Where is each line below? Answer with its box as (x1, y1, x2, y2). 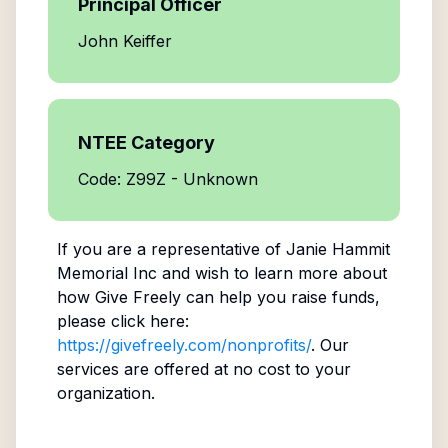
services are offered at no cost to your (56, 359, 351, 379)
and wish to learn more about (156, 263, 387, 283)
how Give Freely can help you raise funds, (56, 287, 380, 307)
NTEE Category (78, 132, 215, 153)
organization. (56, 383, 155, 403)
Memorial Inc (56, 263, 157, 283)
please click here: (56, 311, 189, 331)
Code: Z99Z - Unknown (78, 169, 258, 189)
